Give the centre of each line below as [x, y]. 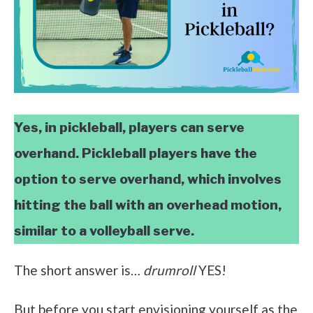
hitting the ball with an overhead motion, [148, 205]
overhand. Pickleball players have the [136, 153]
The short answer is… [79, 270]
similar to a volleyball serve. [104, 231]
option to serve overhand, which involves [148, 179]
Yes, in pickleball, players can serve [129, 127]
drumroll [169, 270]
